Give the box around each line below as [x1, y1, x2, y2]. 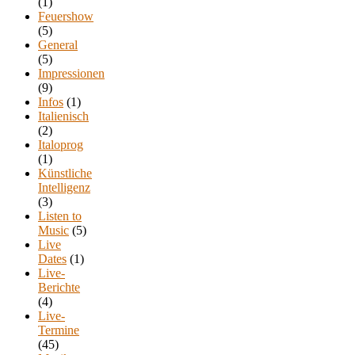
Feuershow [38, 9, 94, 23]
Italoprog [38, 137, 83, 151]
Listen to [38, 208, 82, 223]
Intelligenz [38, 180, 90, 194]
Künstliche [38, 166, 92, 180]
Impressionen [38, 66, 105, 80]
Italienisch [38, 109, 89, 123]
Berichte [38, 280, 80, 294]
